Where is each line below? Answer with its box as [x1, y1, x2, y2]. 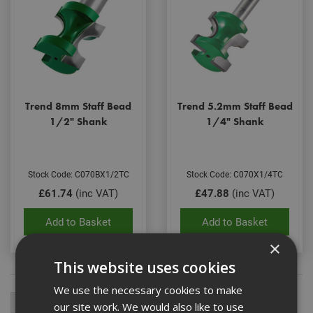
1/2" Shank [50, 115, 107, 129]
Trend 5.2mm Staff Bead [177, 99, 293, 113]
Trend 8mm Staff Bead [25, 99, 131, 113]
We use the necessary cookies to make [54, 282, 243, 297]
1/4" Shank [206, 115, 263, 129]
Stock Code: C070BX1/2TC [27, 168, 129, 180]
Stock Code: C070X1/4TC [187, 168, 283, 180]
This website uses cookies [54, 257, 236, 277]
